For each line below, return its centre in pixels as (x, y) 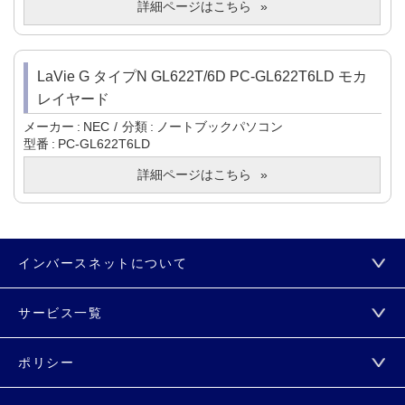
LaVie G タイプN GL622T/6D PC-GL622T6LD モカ (202, 77)
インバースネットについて (103, 264)
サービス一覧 (61, 313)
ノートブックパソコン (220, 127)
